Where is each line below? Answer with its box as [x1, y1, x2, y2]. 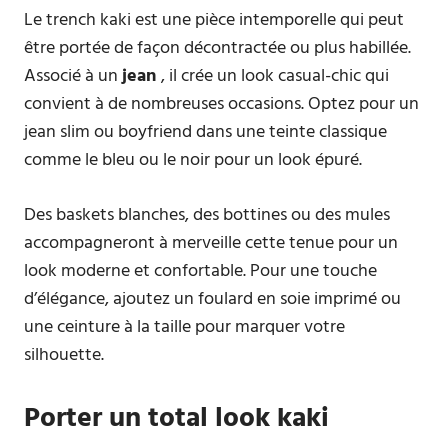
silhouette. [24, 341, 104, 370]
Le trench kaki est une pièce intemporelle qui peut [24, 6, 404, 35]
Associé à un [24, 62, 122, 91]
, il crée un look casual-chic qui [161, 62, 389, 91]
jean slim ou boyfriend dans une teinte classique [24, 118, 387, 147]
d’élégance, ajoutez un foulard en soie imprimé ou [24, 285, 401, 314]
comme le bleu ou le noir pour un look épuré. [24, 146, 362, 175]
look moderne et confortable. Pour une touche [24, 257, 377, 286]
